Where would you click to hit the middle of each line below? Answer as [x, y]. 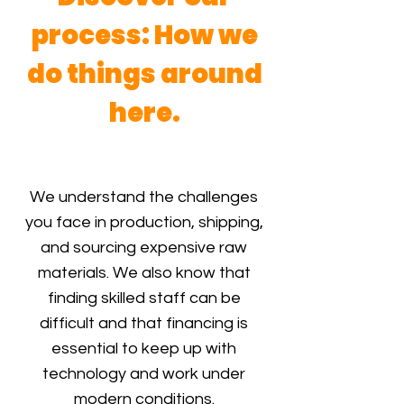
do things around [144, 74]
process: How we [144, 35]
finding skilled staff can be [144, 298]
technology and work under [144, 374]
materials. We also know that [144, 273]
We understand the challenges [144, 197]
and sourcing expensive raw [144, 248]
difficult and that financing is [144, 323]
